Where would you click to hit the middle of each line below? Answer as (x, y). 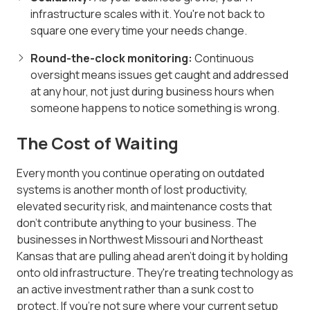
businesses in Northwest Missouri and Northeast (140, 240)
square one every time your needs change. (139, 31)
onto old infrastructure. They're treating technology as (155, 273)
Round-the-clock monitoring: (111, 58)
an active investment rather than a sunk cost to (135, 290)
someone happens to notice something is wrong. (155, 108)
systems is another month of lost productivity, (132, 190)
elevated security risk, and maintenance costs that (144, 207)
